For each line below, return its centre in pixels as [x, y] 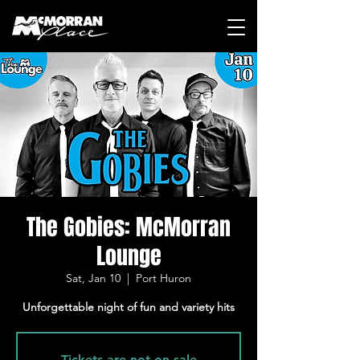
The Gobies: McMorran [129, 227]
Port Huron [164, 278]
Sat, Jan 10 [93, 278]
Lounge [129, 256]
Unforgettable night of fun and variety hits [129, 307]
